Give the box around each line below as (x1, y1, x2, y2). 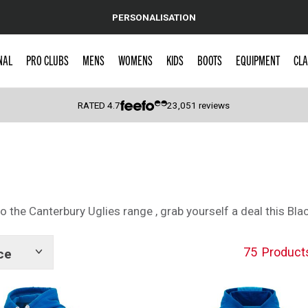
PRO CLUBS (25, 52, 69, 68)
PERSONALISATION (112, 11, 196, 23)
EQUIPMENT (235, 52, 280, 68)
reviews (197, 100, 230, 111)
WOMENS (118, 52, 153, 68)
